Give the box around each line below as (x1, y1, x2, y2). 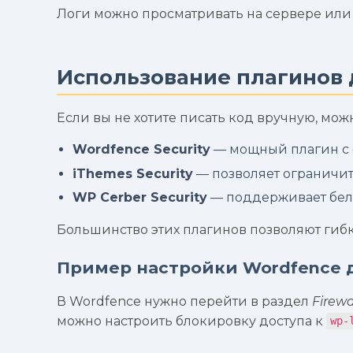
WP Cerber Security (72, 190, 207, 206)
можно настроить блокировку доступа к (57, 313, 326, 329)
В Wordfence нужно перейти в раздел (57, 293, 312, 309)
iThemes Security (72, 165, 193, 181)
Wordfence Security (72, 142, 210, 158)
